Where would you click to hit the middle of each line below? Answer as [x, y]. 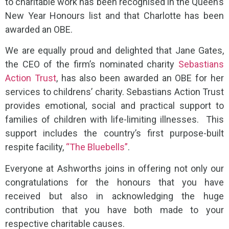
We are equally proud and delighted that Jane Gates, [114, 51]
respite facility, [36, 147]
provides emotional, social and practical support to [114, 106]
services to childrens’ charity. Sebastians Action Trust [114, 92]
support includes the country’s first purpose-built [114, 133]
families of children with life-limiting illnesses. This [114, 120]
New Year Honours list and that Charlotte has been [114, 15]
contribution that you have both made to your [114, 210]
